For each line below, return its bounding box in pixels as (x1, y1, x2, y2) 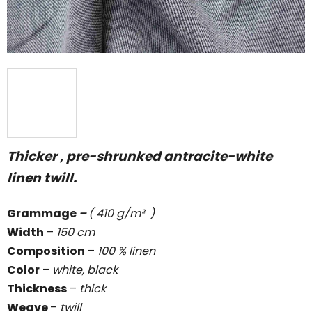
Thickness (7, 280, 67, 297)
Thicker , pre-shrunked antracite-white (7, 146, 272, 166)
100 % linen (95, 242, 155, 259)
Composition (7, 242, 85, 259)
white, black (49, 261, 118, 278)
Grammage (7, 205, 77, 221)
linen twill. (7, 168, 77, 187)
